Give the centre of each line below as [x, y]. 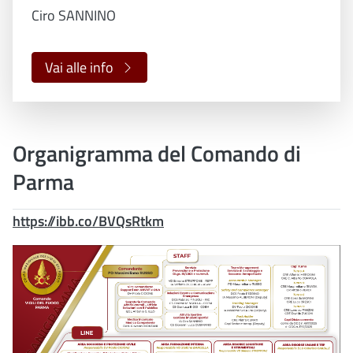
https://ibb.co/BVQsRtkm [88, 221]
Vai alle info [79, 68]
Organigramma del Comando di [157, 153]
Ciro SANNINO [74, 16]
